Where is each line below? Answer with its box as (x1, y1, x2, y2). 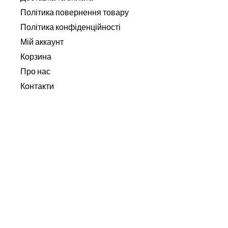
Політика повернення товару (20, 7, 129, 17)
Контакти (20, 81, 54, 91)
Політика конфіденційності (20, 22, 121, 32)
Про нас (20, 66, 50, 76)
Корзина (20, 51, 51, 62)
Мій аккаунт (20, 37, 64, 47)
